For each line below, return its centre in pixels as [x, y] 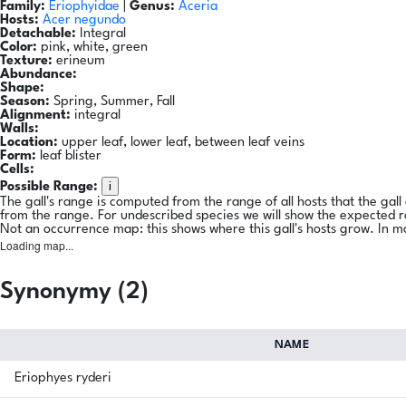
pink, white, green [92, 48]
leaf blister [69, 157]
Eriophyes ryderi [63, 379]
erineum [79, 62]
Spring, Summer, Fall [112, 102]
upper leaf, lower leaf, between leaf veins [181, 143]
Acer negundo [84, 21]
